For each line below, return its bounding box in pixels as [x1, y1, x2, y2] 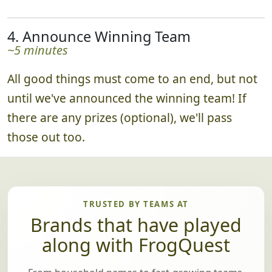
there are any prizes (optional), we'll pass [7, 109, 232, 126]
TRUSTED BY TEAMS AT [83, 199, 189, 210]
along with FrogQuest [42, 233, 230, 258]
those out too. [7, 129, 85, 146]
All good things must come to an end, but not [7, 70, 257, 87]
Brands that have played [30, 212, 242, 238]
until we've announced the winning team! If [7, 90, 246, 107]
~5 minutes [7, 42, 68, 59]
